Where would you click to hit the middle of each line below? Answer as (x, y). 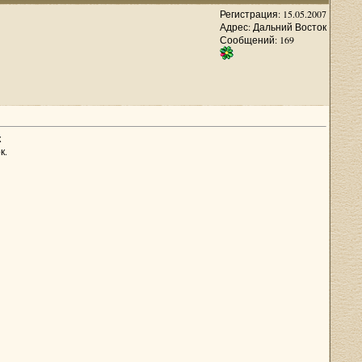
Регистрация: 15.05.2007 (273, 14)
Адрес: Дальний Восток (273, 27)
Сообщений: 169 (257, 40)
